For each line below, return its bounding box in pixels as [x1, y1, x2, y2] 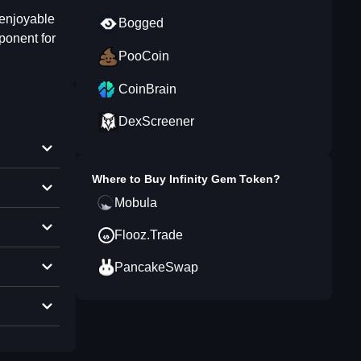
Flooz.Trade [114, 228, 183, 242]
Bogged [118, 16, 164, 30]
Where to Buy [92, 172, 169, 185]
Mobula [114, 196, 157, 210]
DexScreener [118, 114, 194, 128]
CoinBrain [118, 82, 176, 96]
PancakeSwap [114, 260, 198, 274]
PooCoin [118, 49, 169, 63]
